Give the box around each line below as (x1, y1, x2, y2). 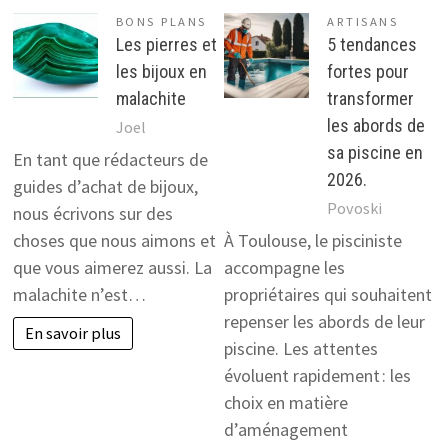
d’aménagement (224, 418, 348, 442)
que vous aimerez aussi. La (12, 256, 212, 280)
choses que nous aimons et (12, 229, 216, 253)
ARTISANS (327, 13, 399, 29)
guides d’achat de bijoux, (12, 175, 198, 199)
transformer (327, 87, 414, 109)
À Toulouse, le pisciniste (224, 229, 402, 253)
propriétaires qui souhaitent (224, 283, 432, 307)
